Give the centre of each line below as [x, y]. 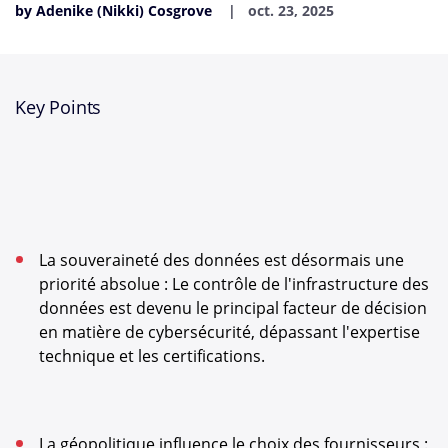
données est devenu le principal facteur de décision [233, 308]
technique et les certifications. [154, 356]
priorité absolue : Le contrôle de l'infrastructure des [234, 284]
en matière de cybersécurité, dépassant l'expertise [229, 332]
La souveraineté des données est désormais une [221, 260]
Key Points [58, 107]
